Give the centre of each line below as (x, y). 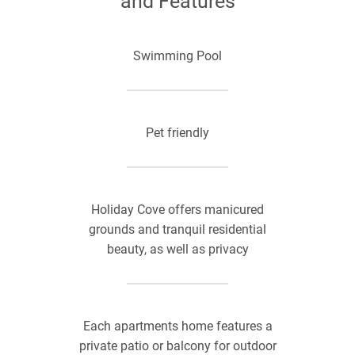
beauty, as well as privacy (177, 249)
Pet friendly (177, 133)
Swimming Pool (177, 56)
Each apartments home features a (177, 326)
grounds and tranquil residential (177, 229)
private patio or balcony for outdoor (177, 346)
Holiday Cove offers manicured (177, 210)
